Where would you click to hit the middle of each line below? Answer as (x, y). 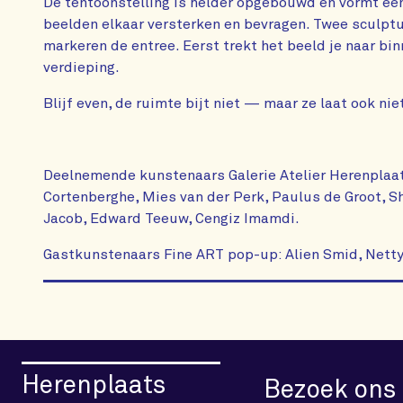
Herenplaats (94, 386)
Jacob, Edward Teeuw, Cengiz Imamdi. (171, 219)
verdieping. (81, 67)
